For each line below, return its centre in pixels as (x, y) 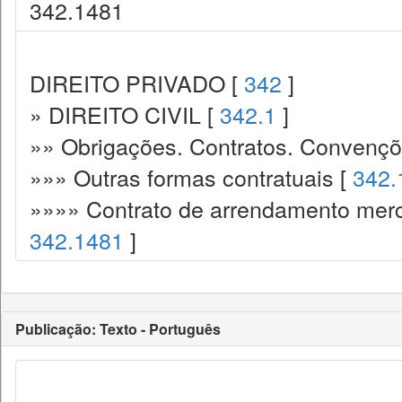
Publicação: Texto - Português (118, 329)
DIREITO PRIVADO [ (137, 83)
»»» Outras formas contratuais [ (191, 177)
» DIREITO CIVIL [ (125, 114)
